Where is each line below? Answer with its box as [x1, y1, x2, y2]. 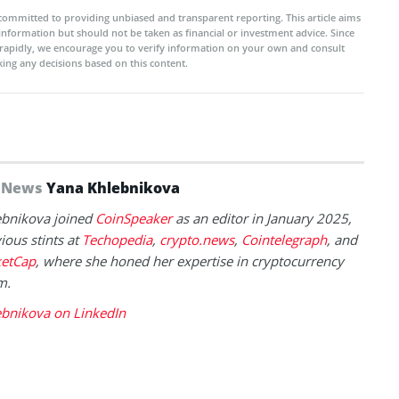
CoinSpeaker [95, 209, 172, 228]
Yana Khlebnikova [46, 178, 180, 199]
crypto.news [159, 231, 234, 249]
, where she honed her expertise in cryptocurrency [36, 252, 344, 271]
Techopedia [82, 231, 152, 249]
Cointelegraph [241, 231, 327, 249]
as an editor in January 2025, [172, 209, 352, 228]
